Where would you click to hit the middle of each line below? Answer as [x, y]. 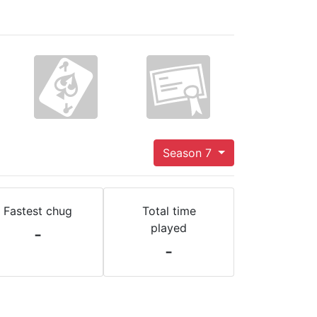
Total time [169, 211]
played [169, 228]
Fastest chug [38, 211]
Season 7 [189, 153]
